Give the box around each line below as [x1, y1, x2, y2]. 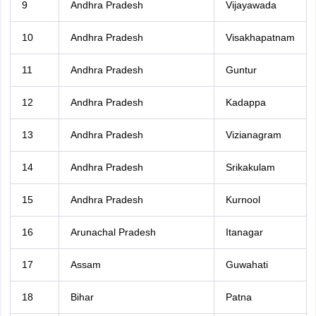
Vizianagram [225, 129, 281, 140]
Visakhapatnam [225, 32, 295, 43]
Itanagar [225, 226, 263, 238]
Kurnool [225, 194, 260, 205]
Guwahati [225, 259, 268, 270]
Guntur [225, 64, 257, 75]
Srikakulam [225, 162, 275, 173]
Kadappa [225, 97, 266, 108]
